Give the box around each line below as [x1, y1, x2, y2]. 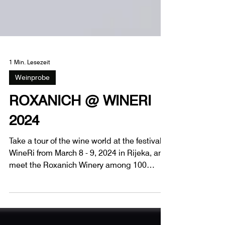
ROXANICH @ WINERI [9, 110, 151, 128]
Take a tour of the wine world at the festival [9, 154, 162, 164]
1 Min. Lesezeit [9, 76, 50, 84]
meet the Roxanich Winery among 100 [9, 178, 147, 188]
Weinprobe [15, 91, 50, 100]
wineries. [9, 190, 41, 200]
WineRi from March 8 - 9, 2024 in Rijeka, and [9, 166, 168, 176]
